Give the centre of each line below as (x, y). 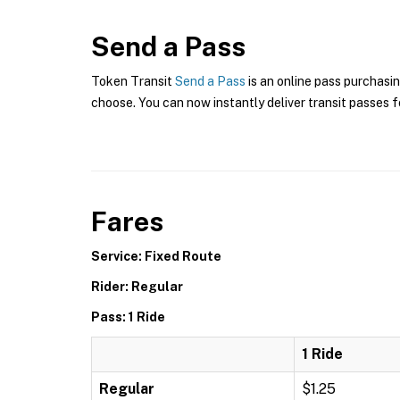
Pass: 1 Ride (128, 317)
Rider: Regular (137, 287)
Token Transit (133, 81)
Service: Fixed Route (156, 256)
